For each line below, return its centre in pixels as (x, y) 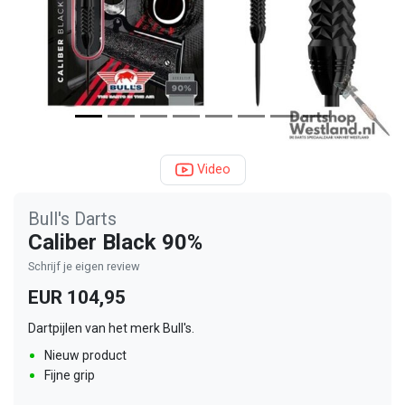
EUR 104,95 (77, 297)
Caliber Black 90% (115, 242)
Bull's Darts (72, 218)
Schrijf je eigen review (84, 266)
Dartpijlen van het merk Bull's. (111, 328)
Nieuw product (85, 355)
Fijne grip (70, 375)
